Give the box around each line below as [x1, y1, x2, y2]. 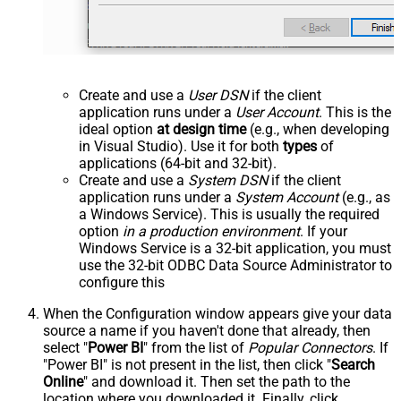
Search [331, 355, 375, 373]
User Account [235, 103, 319, 121]
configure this [79, 273, 165, 291]
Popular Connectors [248, 338, 372, 356]
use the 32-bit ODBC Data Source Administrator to [79, 256, 392, 274]
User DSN [188, 86, 248, 104]
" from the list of [143, 338, 248, 356]
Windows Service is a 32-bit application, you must [79, 239, 391, 257]
